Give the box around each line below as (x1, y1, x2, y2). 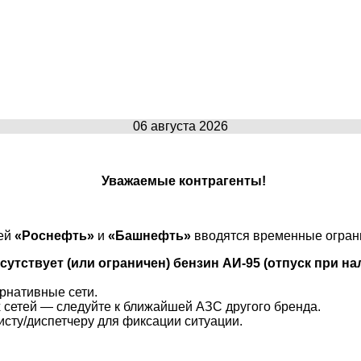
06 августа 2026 (133, 118, 228, 133)
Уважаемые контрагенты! (102, 173, 266, 188)
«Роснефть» (15, 228, 94, 243)
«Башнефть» (108, 228, 191, 243)
